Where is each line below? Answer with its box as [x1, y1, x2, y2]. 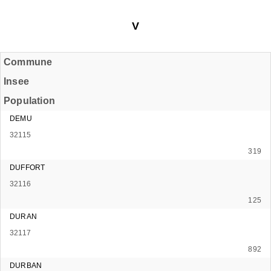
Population [4, 95, 55, 106]
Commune [4, 56, 53, 67]
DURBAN [10, 261, 42, 270]
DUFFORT [10, 163, 45, 172]
